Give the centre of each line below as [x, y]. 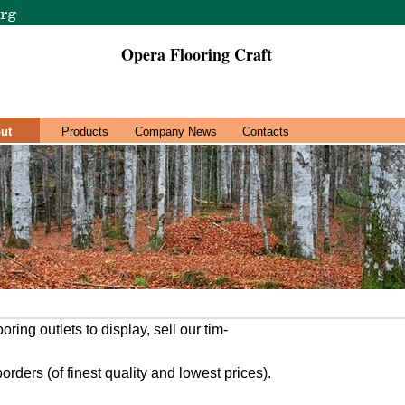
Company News [175, 132]
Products [85, 132]
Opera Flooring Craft [196, 54]
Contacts [266, 132]
